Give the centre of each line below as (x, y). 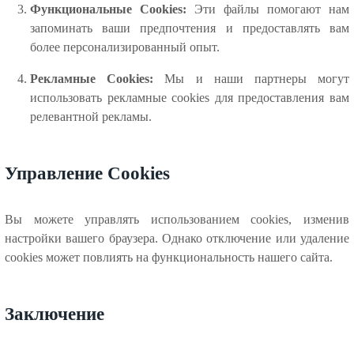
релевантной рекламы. (91, 117)
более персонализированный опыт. (125, 47)
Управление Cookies (88, 173)
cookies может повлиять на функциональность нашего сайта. (169, 258)
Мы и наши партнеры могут (251, 79)
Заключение (55, 313)
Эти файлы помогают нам (268, 9)
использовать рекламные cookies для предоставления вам (190, 98)
